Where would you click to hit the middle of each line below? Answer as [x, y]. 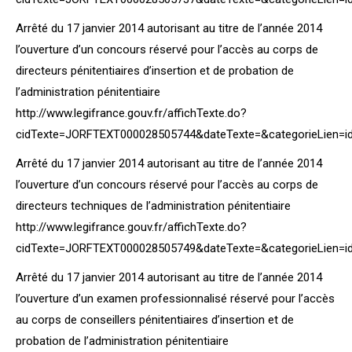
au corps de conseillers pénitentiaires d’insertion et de [155, 320]
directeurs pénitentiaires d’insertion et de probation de [155, 71]
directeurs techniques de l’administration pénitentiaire [153, 206]
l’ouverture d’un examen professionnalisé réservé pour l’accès [175, 299]
